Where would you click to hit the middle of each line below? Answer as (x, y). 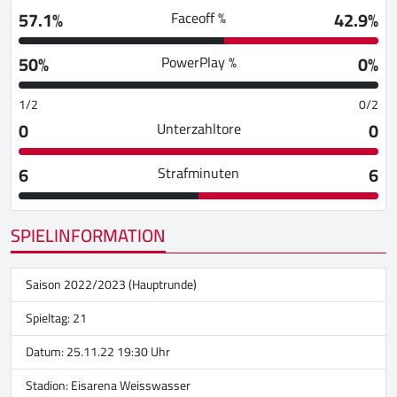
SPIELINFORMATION (88, 235)
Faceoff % (198, 17)
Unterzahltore (198, 128)
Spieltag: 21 (56, 318)
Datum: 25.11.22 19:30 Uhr (98, 351)
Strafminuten (198, 172)
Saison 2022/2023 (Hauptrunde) (111, 284)
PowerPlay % (198, 62)
